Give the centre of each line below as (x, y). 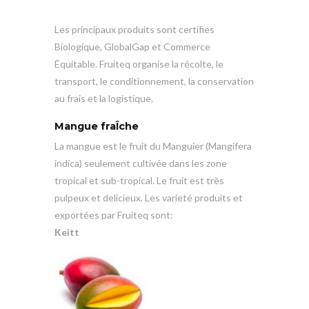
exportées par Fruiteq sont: (114, 215)
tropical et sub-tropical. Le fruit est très (139, 180)
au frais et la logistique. (104, 98)
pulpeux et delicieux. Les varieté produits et (149, 197)
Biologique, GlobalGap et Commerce (132, 46)
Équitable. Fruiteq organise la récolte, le (139, 63)
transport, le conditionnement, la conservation (154, 81)
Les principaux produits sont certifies (134, 29)
